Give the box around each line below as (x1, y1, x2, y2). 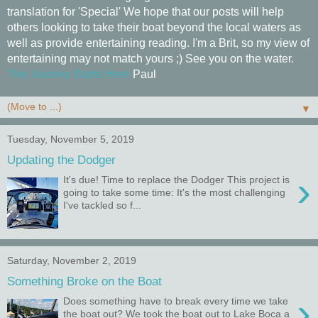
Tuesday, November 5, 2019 (7, 133, 134, 145)
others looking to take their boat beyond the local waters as (7, 21, 301, 33)
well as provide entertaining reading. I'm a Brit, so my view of (7, 37, 309, 49)
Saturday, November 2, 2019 (7, 255, 136, 266)
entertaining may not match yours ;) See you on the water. (7, 53, 294, 65)
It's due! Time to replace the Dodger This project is (63, 174, 290, 186)
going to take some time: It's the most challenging (63, 187, 286, 199)
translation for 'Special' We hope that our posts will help (7, 6, 284, 18)
